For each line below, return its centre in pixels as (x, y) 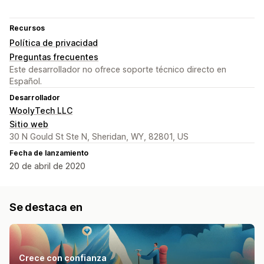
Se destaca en (46, 207)
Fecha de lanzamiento (49, 153)
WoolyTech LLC (41, 110)
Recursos (27, 28)
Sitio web (29, 124)
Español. (26, 81)
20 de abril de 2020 (47, 166)
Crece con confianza (63, 258)
